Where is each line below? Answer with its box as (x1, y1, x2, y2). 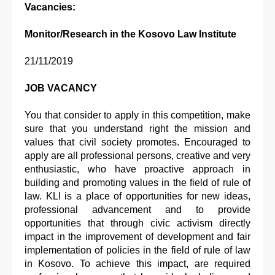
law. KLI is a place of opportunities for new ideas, (25, 191, 250, 202)
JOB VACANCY (25, 83, 97, 94)
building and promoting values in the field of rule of (25, 177, 250, 188)
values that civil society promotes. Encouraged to (25, 137, 250, 148)
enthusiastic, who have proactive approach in (25, 164, 250, 175)
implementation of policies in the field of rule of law (25, 245, 250, 256)
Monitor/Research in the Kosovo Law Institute (25, 29, 236, 40)
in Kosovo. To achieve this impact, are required (25, 258, 250, 269)
